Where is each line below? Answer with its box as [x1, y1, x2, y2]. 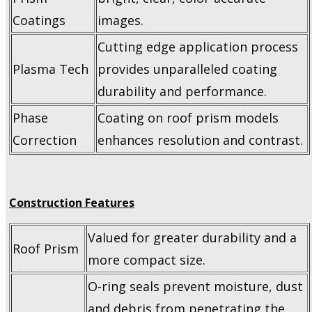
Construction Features [9, 195, 134, 211]
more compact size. [88, 251, 205, 269]
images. [97, 12, 143, 29]
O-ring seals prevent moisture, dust [88, 278, 303, 295]
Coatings [13, 12, 65, 29]
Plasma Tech [13, 61, 88, 78]
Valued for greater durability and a [88, 229, 297, 247]
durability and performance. [97, 83, 267, 100]
